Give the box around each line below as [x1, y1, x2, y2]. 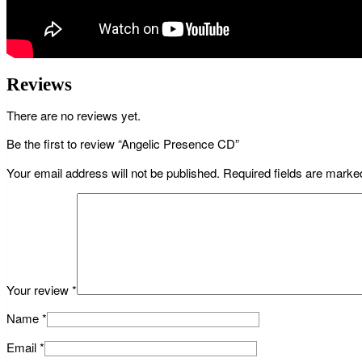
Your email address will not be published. [6, 164, 220, 182]
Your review [6, 281, 72, 299]
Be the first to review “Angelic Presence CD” [6, 135, 239, 153]
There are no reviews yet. [6, 107, 141, 124]
